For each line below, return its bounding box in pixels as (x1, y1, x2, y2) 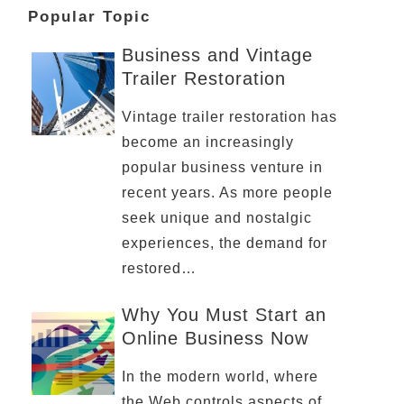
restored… (121, 261, 197, 276)
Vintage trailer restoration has (121, 109, 337, 124)
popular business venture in (121, 160, 323, 175)
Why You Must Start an (121, 305, 326, 325)
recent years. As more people (121, 185, 333, 200)
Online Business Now (121, 328, 308, 348)
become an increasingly (121, 134, 294, 150)
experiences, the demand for (121, 235, 327, 251)
